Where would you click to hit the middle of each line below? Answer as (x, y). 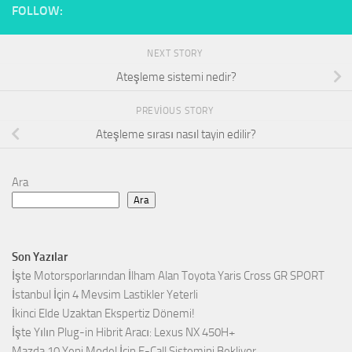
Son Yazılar (40, 257)
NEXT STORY (176, 54)
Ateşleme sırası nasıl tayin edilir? (176, 134)
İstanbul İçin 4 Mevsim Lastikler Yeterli (105, 295)
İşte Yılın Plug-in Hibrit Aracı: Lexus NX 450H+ (123, 333)
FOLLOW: (37, 11)
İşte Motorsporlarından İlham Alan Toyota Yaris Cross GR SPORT (168, 276)
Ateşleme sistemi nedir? (176, 77)
